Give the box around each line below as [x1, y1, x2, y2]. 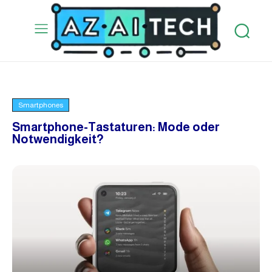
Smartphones [18, 100, 63, 109]
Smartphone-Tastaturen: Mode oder [12, 120, 220, 134]
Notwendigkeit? [12, 132, 104, 146]
